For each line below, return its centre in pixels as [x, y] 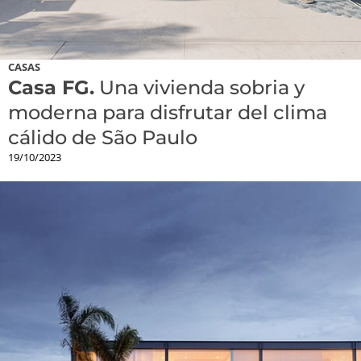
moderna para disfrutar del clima [168, 113]
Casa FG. [51, 88]
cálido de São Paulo [103, 138]
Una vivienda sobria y [199, 88]
